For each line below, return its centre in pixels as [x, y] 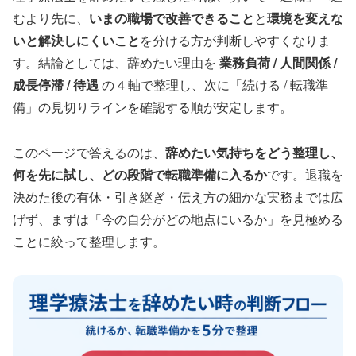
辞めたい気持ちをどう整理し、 [254, 152]
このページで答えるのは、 [89, 152]
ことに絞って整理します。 [89, 241]
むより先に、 [51, 17]
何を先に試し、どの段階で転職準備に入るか [140, 174]
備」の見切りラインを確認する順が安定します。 [153, 106]
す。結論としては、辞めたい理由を [116, 62]
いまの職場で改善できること [172, 17]
